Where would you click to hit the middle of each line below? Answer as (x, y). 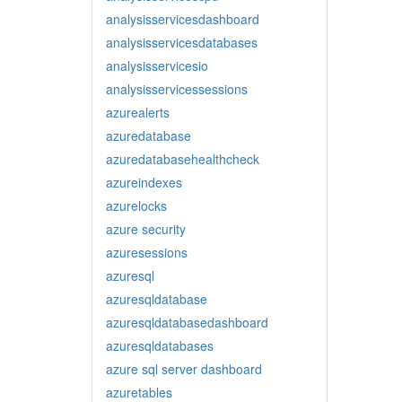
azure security (146, 229)
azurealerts (138, 112)
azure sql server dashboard (184, 369)
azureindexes (144, 182)
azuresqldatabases (160, 345)
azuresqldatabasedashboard (187, 322)
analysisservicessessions (177, 89)
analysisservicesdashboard (183, 19)
